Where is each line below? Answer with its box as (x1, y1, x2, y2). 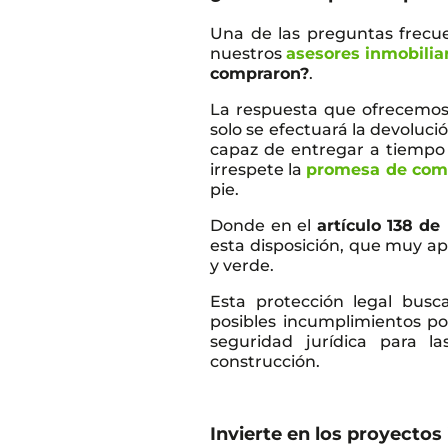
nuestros (210, 43, 287, 63)
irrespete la (210, 159, 307, 179)
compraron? (210, 63, 310, 83)
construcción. (210, 351, 321, 371)
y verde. (210, 255, 279, 275)
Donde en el (210, 215, 317, 235)
